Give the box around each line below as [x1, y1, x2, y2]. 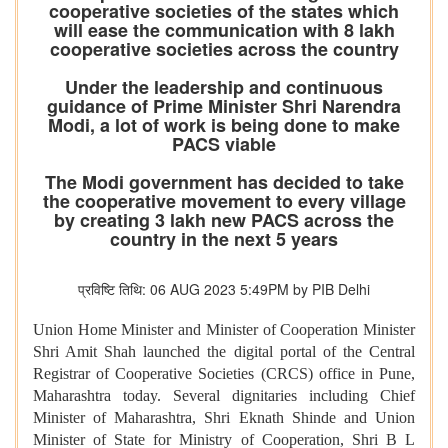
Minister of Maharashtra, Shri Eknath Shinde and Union [33, 409, 415, 427]
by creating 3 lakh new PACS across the [54, 207, 394, 234]
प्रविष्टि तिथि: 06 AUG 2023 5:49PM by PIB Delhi [78, 279, 370, 300]
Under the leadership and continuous [65, 74, 383, 101]
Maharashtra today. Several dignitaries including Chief [33, 387, 415, 405]
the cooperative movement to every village [42, 188, 406, 215]
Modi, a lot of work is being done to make [48, 112, 400, 139]
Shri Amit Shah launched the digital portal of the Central [33, 343, 415, 361]
